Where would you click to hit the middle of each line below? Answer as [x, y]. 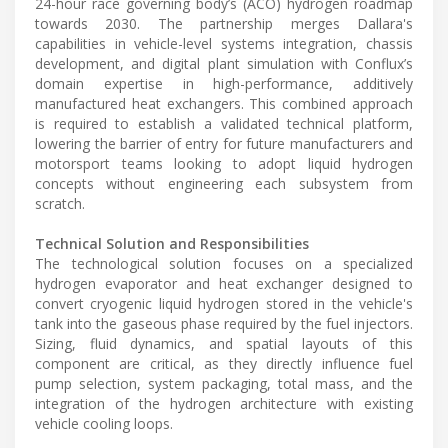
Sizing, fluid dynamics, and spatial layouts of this [224, 343]
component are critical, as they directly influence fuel [224, 363]
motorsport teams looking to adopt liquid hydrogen [224, 163]
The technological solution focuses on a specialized [224, 263]
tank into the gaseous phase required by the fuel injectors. [224, 323]
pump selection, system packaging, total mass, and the [224, 383]
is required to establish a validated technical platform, [224, 123]
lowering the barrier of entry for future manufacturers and [224, 143]
